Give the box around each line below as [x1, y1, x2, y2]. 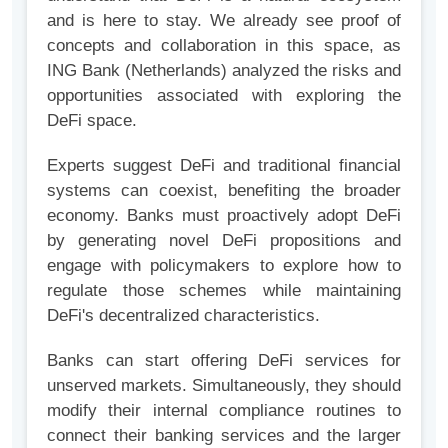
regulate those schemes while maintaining [47, 281, 401, 300]
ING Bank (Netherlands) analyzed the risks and [47, 61, 401, 80]
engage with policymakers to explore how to [47, 256, 401, 275]
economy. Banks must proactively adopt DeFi [47, 206, 401, 225]
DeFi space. [47, 111, 137, 130]
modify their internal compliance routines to [47, 401, 401, 420]
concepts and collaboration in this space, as [47, 36, 401, 55]
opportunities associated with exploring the [47, 86, 401, 105]
